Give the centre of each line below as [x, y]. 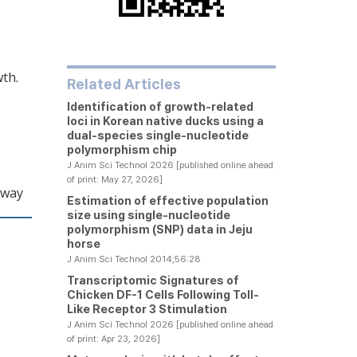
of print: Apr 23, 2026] [113, 339]
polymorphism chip [122, 149]
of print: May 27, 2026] [114, 179]
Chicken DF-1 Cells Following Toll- [163, 294]
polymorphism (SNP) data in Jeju [159, 229]
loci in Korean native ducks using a [165, 121]
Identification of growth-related [160, 106]
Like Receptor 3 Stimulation [147, 309]
